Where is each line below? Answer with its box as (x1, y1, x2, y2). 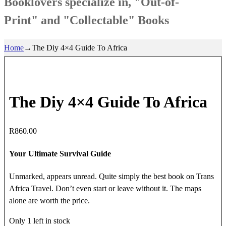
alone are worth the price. (9, 196, 90, 205)
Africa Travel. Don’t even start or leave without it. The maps (9, 184, 201, 193)
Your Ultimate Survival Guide (9, 149, 111, 158)
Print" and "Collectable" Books (4, 13, 169, 27)
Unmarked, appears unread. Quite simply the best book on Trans (9, 172, 214, 181)
